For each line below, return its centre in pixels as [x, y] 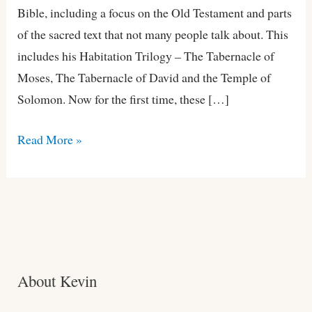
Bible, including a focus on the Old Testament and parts [155, 13]
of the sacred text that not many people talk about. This [153, 34]
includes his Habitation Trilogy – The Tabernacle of [146, 56]
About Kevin [57, 280]
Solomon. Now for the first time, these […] [124, 99]
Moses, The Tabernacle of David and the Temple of [145, 78]
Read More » [50, 139]
